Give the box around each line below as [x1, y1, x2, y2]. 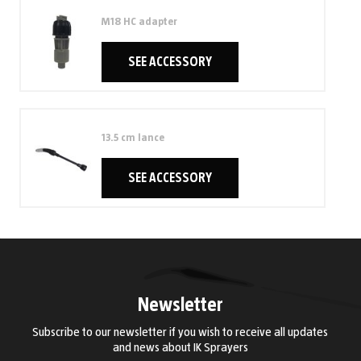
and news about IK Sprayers [112, 341, 248, 355]
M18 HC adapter [101, 16, 177, 28]
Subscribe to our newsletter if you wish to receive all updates [32, 326, 329, 339]
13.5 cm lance [101, 132, 164, 144]
